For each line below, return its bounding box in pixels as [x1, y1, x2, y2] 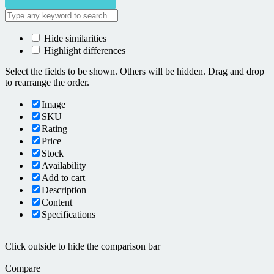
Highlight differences [42, 45, 125, 56]
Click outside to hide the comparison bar [5, 240, 160, 251]
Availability [42, 160, 86, 171]
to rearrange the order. [5, 76, 89, 87]
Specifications [42, 209, 95, 220]
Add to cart [42, 172, 85, 183]
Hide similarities [42, 32, 106, 43]
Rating [42, 123, 67, 134]
